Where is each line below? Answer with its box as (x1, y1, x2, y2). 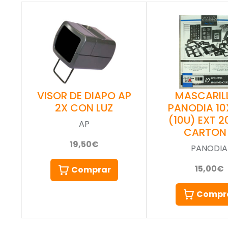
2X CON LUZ (55, 100, 113, 115)
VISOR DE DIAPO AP (37, 88, 131, 103)
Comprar (71, 163, 111, 176)
